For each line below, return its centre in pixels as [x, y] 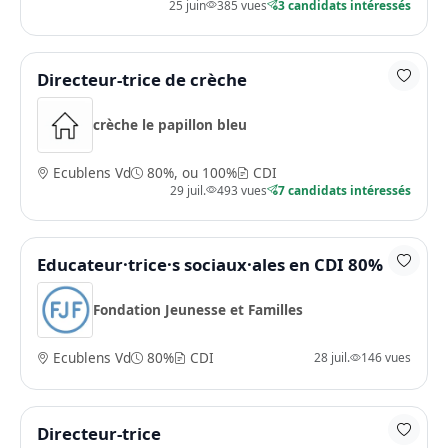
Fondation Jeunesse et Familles [198, 310]
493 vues [242, 189]
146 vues [386, 357]
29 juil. [188, 189]
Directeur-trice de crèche [142, 79]
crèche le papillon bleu [170, 125]
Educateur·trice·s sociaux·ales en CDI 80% [210, 264]
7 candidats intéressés [344, 189]
